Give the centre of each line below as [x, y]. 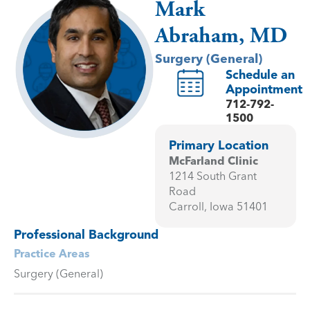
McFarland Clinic [213, 161]
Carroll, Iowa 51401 [218, 207]
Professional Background [86, 235]
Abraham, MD [221, 36]
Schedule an [260, 75]
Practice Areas [52, 254]
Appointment [264, 90]
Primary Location [219, 146]
